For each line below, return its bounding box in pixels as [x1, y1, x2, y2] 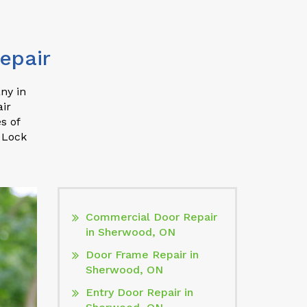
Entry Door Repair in [85, 286, 193, 299]
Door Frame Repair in [85, 248, 199, 261]
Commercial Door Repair [85, 210, 217, 223]
